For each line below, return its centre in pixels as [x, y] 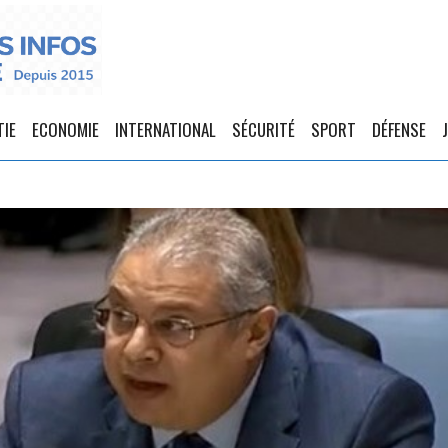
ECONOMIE [65, 129]
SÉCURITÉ [263, 129]
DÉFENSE [399, 129]
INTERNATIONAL [165, 129]
